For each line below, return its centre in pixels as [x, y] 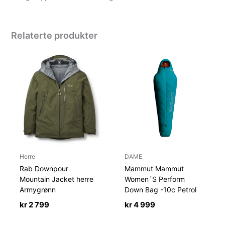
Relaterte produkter [54, 36]
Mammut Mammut [154, 168]
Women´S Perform [155, 179]
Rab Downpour [44, 168]
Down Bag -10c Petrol [161, 189]
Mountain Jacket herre [57, 179]
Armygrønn [38, 189]
